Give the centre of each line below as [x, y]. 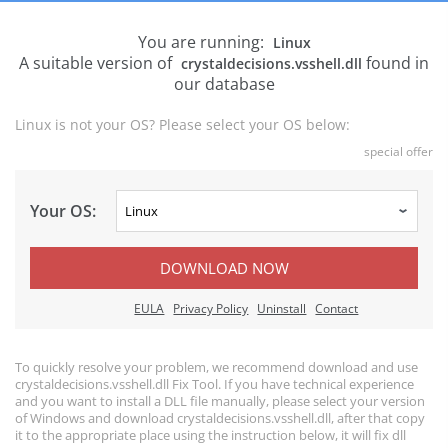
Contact [337, 308]
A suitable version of [97, 63]
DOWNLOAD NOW [224, 268]
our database [224, 84]
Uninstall [282, 308]
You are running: [202, 42]
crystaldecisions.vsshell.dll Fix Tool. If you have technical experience [214, 384]
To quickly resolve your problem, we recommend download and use [216, 367]
